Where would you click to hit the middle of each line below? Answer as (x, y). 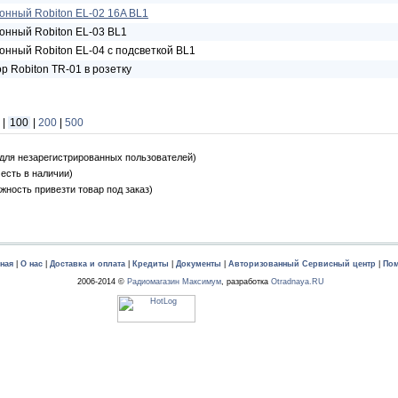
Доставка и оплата (88, 264)
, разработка (246, 282)
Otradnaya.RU (297, 282)
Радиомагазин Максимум (174, 282)
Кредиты (151, 264)
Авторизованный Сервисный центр (302, 264)
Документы (199, 264)
